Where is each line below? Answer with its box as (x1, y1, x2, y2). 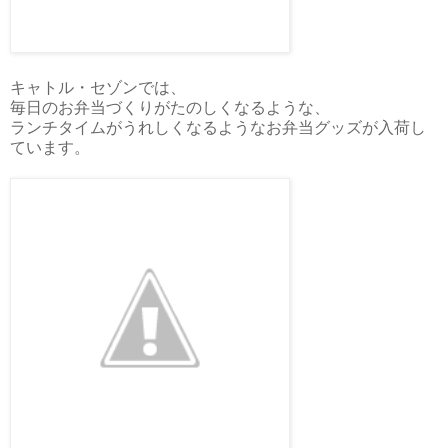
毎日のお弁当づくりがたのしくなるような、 (10, 99, 330, 117)
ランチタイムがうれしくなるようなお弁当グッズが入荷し (10, 119, 426, 137)
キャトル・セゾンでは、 (10, 79, 186, 97)
